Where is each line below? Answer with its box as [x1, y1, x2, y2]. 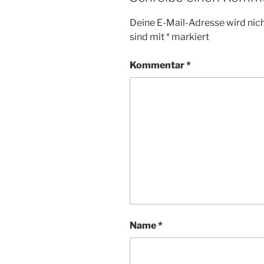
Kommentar [130, 59, 186, 71]
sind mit [130, 31, 166, 42]
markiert [170, 31, 209, 42]
